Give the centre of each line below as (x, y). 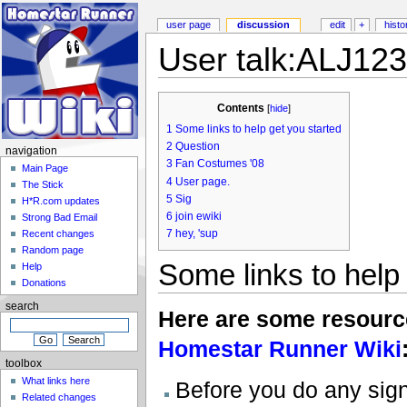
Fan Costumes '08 (219, 164)
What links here (56, 381)
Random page (53, 250)
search (22, 307)
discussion (264, 25)
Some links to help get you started (258, 129)
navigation (31, 151)
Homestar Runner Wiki (279, 348)
